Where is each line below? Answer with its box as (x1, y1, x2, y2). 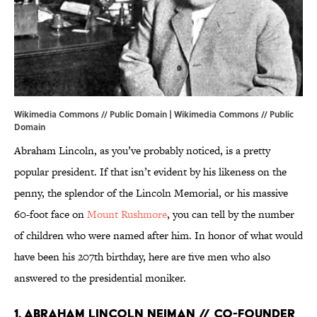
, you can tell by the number (167, 207, 294, 222)
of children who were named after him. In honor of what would (14, 228, 303, 243)
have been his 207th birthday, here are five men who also (14, 249, 270, 265)
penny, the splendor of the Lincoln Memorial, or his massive (14, 185, 288, 201)
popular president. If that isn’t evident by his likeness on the (14, 164, 287, 180)
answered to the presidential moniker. (14, 270, 186, 286)
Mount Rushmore (87, 207, 167, 222)
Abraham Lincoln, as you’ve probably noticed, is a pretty (14, 143, 270, 158)
